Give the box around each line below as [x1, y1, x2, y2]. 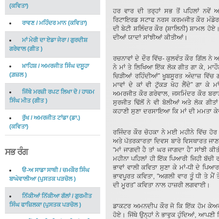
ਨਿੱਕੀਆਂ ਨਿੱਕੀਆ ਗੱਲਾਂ [22, 193, 70, 199]
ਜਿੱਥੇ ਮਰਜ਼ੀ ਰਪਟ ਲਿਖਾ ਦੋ [22, 88, 77, 95]
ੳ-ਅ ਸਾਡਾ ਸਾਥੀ [22, 167, 58, 174]
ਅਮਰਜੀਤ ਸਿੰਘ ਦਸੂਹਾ [41, 63, 89, 69]
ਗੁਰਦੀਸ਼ [70, 37, 88, 44]
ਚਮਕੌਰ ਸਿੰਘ [63, 167, 89, 174]
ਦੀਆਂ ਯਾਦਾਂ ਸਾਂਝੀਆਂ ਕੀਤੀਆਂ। [113, 34, 188, 41]
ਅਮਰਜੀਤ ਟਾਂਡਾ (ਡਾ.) [34, 114, 80, 121]
